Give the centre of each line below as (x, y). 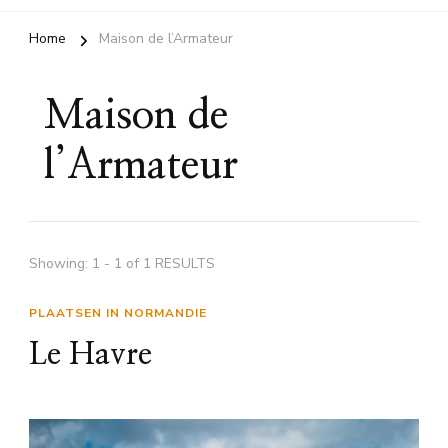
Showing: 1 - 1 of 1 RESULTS (122, 264)
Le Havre (90, 355)
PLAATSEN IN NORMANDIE (118, 313)
